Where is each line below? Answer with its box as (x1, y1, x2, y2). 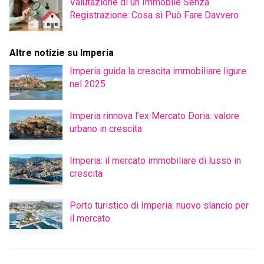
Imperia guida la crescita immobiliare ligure (70, 65, 246, 77)
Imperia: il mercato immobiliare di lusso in (70, 155, 241, 167)
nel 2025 (70, 78, 105, 90)
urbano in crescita (70, 123, 142, 135)
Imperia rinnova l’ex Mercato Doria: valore (70, 110, 239, 122)
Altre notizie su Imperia (9, 47, 114, 59)
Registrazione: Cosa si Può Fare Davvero (70, 9, 239, 21)
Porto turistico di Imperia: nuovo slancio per (70, 200, 249, 212)
